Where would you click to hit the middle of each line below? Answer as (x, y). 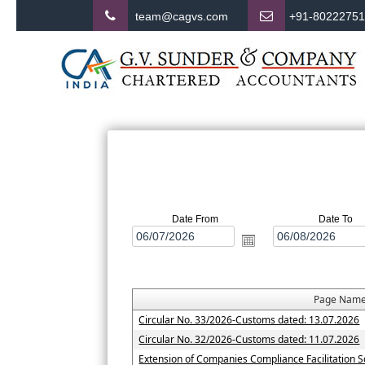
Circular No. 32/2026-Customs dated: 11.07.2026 (249, 340)
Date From (195, 220)
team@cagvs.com (182, 16)
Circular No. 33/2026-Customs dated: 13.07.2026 (249, 320)
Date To (335, 220)
